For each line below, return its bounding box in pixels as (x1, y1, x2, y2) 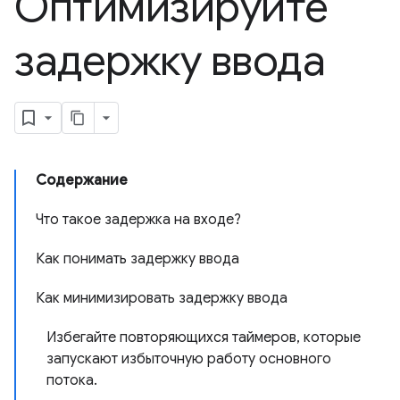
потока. (46, 371, 97, 389)
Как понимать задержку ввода (36, 250, 239, 268)
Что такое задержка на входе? (36, 211, 241, 229)
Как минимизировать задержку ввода (36, 289, 287, 307)
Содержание (36, 171, 128, 189)
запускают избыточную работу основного (46, 350, 331, 368)
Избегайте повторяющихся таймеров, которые (46, 329, 361, 346)
